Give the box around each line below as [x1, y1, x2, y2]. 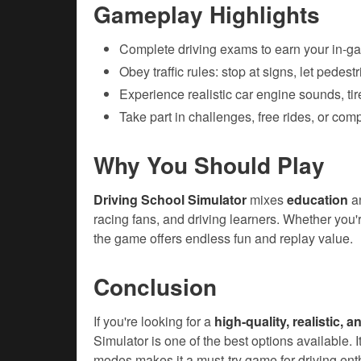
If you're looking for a [93, 312, 214, 331]
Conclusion [93, 270, 217, 304]
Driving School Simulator [93, 190, 247, 210]
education [287, 190, 348, 210]
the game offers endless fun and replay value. [93, 229, 353, 248]
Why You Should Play [93, 148, 325, 182]
